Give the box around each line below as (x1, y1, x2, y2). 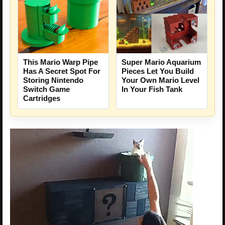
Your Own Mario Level (122, 75, 199, 84)
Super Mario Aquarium (122, 57, 201, 66)
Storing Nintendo (23, 76, 83, 85)
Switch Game (23, 85, 70, 94)
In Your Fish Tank (122, 84, 182, 93)
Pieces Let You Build (122, 66, 194, 75)
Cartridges (23, 94, 60, 103)
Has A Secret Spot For (23, 67, 100, 76)
